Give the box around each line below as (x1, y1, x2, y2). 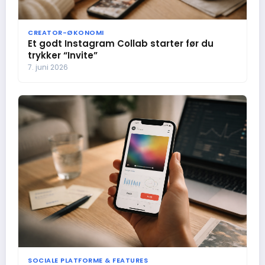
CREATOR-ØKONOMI (28, 27, 104, 37)
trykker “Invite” (28, 49, 98, 62)
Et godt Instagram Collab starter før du (28, 37, 214, 50)
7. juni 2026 (28, 62, 68, 72)
